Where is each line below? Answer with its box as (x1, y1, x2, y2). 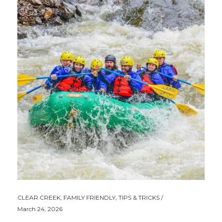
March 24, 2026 (17, 205, 62, 213)
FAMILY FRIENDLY (63, 193, 115, 201)
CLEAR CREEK (17, 193, 60, 201)
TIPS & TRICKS (118, 193, 160, 201)
